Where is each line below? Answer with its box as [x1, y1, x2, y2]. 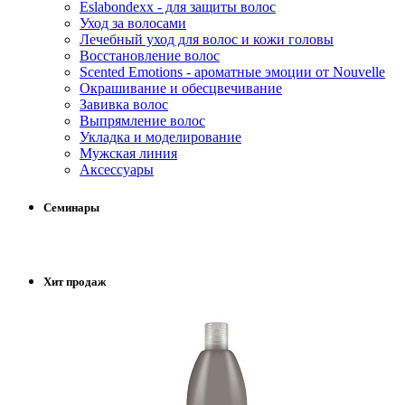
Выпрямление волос [80, 113, 205, 129]
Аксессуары [80, 162, 154, 178]
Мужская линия [80, 146, 177, 162]
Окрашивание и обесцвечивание [80, 80, 282, 97]
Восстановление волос [80, 48, 220, 64]
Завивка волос [80, 97, 168, 113]
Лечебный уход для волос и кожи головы [80, 32, 334, 48]
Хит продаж [43, 274, 106, 288]
